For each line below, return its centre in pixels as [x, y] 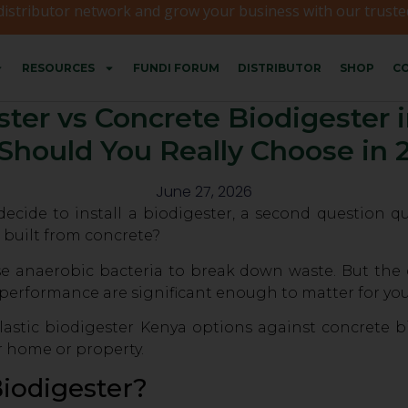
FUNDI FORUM [176, 67]
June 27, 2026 [204, 192]
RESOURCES [58, 67]
